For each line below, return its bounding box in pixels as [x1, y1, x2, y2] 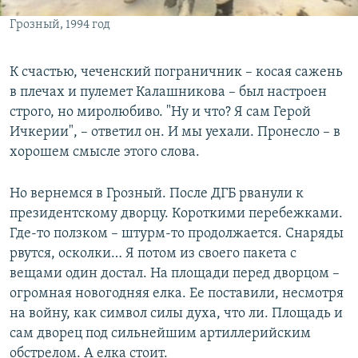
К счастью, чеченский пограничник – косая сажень [10, 65, 343, 81]
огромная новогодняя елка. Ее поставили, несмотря [10, 286, 344, 302]
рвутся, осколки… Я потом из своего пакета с [10, 246, 296, 262]
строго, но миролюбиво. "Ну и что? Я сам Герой [10, 105, 311, 121]
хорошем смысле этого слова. [10, 145, 200, 161]
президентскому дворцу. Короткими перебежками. [10, 206, 343, 222]
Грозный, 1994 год [10, 18, 110, 32]
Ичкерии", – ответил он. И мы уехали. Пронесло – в [10, 125, 340, 141]
